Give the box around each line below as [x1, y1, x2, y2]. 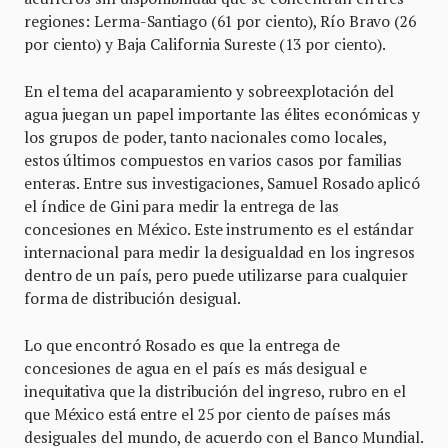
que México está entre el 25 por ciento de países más [24, 404, 392, 425]
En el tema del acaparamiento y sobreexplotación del [24, 81, 395, 102]
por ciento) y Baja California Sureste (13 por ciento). [24, 34, 386, 55]
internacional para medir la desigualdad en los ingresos [24, 242, 415, 263]
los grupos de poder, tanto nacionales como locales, [24, 127, 387, 148]
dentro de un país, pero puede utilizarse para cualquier [24, 265, 408, 286]
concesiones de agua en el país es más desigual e [24, 358, 367, 379]
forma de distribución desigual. [24, 288, 242, 309]
